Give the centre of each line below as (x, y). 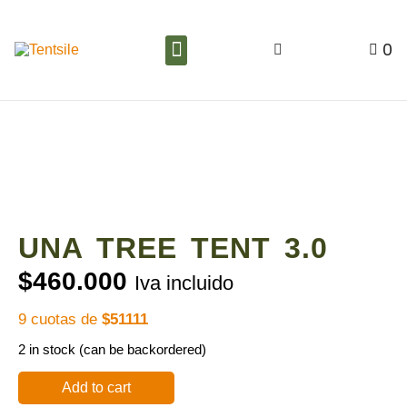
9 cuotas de (60, 319)
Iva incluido (184, 283)
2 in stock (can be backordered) (112, 350)
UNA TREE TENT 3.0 (173, 248)
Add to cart (96, 387)
